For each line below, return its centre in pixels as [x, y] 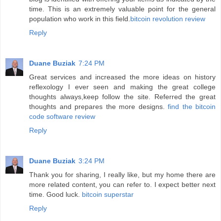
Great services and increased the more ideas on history [122, 77]
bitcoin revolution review [168, 18]
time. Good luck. [55, 194]
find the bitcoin [192, 106]
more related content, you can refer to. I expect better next [122, 184]
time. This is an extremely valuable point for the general [122, 9]
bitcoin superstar [108, 194]
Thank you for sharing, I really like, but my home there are [122, 174]
